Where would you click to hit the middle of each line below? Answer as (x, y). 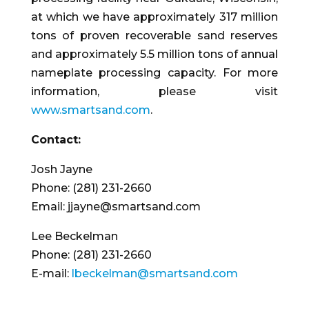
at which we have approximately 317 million (154, 17)
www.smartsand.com (90, 110)
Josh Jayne (61, 170)
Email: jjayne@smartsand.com (116, 207)
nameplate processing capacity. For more (154, 73)
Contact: (56, 140)
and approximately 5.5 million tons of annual (154, 54)
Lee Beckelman (74, 237)
